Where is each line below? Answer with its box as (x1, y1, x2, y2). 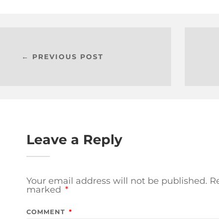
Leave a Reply (26, 131, 122, 148)
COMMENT (26, 207, 67, 216)
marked (26, 184, 64, 195)
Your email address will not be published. (26, 175, 207, 186)
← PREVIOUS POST (22, 52, 104, 61)
